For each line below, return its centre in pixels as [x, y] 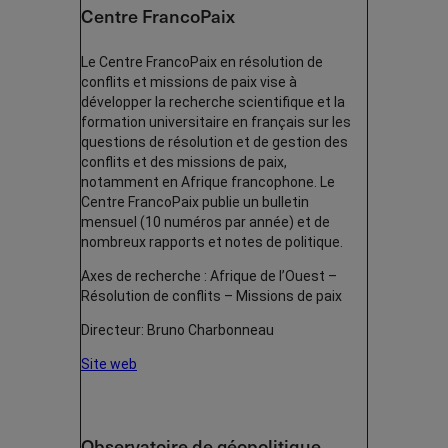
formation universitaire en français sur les [216, 121]
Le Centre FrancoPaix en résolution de [202, 61]
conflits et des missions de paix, [184, 161]
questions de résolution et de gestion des [214, 141]
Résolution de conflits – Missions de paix [211, 295]
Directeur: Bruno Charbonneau [177, 329]
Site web [109, 363]
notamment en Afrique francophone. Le [208, 181]
